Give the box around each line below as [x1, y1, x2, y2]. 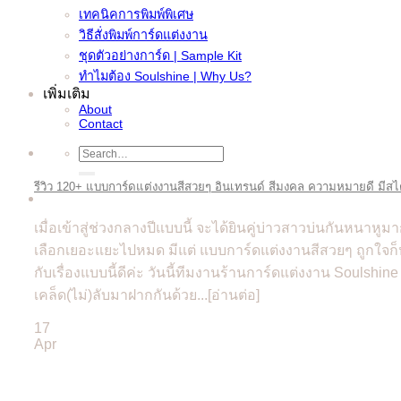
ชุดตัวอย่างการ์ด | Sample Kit [79, 48, 242, 63]
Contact [79, 116, 123, 131]
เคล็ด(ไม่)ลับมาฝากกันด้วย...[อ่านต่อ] [34, 286, 260, 303]
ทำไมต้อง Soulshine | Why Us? [79, 69, 252, 83]
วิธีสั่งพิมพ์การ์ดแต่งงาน [79, 28, 208, 42]
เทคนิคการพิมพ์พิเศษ [79, 7, 193, 21]
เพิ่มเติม [43, 86, 90, 101]
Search [78, 145, 118, 159]
